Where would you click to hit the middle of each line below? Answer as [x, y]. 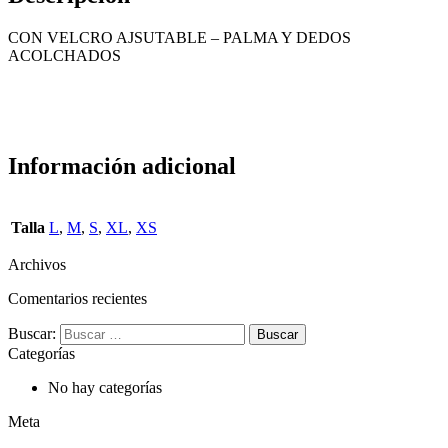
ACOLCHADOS [64, 55]
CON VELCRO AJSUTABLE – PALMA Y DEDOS [179, 37]
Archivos [37, 264]
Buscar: [32, 333]
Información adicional [122, 165]
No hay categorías [105, 387]
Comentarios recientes [77, 298]
